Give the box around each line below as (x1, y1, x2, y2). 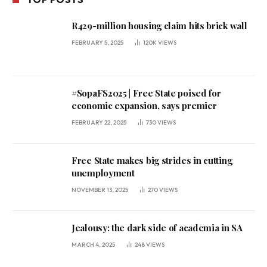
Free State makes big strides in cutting (72, 154, 232, 166)
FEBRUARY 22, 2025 (72, 118, 126, 126)
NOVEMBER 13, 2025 (72, 185, 128, 194)
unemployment (72, 166, 137, 179)
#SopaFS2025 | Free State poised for (72, 86, 221, 99)
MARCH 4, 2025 (72, 240, 115, 249)
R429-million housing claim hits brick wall (72, 19, 247, 32)
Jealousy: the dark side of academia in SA (72, 221, 243, 234)
